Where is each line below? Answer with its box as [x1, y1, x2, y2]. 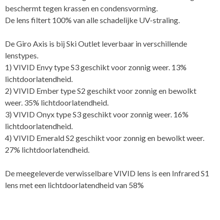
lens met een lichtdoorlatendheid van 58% [5, 180, 144, 190]
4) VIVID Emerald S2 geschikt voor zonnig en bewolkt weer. [5, 133, 204, 142]
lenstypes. [5, 50, 38, 60]
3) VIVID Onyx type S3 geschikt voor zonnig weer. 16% [5, 109, 189, 119]
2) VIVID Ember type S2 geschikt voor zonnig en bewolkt [5, 85, 196, 95]
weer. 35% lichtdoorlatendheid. [5, 97, 109, 107]
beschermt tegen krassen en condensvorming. [5, 3, 158, 13]
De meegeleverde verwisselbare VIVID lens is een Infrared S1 [5, 168, 209, 178]
